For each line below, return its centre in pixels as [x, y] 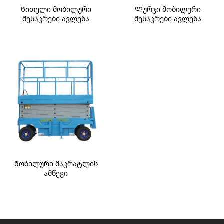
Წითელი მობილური [56, 10]
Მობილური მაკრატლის [56, 164]
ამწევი [56, 174]
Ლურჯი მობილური [168, 10]
